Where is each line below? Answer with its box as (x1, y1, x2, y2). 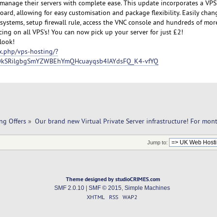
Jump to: (147, 139, 168, 146)
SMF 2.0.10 (54, 185, 84, 191)
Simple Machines (124, 185, 170, 191)
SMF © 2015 (88, 185, 122, 191)
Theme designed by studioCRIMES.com (66, 175, 161, 183)
